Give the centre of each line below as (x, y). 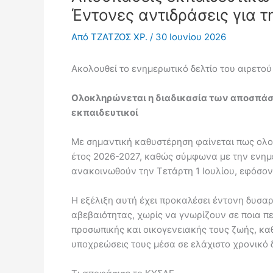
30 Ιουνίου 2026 (191, 37)
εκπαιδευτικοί (105, 112)
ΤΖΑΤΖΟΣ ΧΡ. (120, 37)
